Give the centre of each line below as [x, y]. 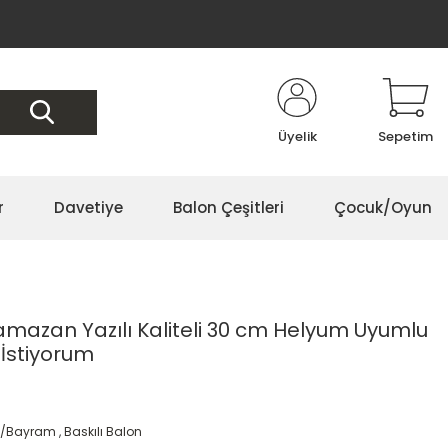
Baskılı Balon [103, 431]
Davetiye [88, 207]
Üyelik [297, 136]
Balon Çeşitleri [228, 207]
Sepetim [405, 136]
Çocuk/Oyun [383, 207]
